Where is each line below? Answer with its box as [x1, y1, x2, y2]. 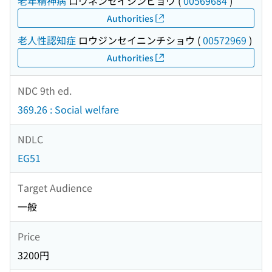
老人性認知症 [18, 33, 76, 48]
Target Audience [18, 180, 92, 195]
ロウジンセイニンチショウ [76, 33, 195, 48]
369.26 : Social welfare [18, 102, 119, 117]
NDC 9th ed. [18, 83, 72, 98]
